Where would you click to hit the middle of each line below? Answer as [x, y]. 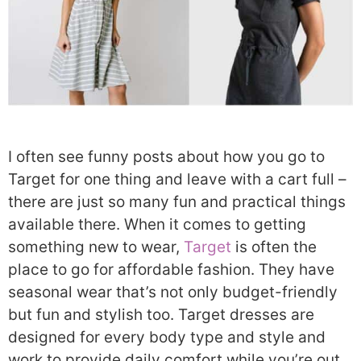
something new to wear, [96, 247]
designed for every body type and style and [167, 338]
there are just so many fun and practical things [177, 202]
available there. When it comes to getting [157, 225]
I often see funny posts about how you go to [166, 157]
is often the [274, 247]
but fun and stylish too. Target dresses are [161, 315]
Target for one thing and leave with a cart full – [177, 180]
